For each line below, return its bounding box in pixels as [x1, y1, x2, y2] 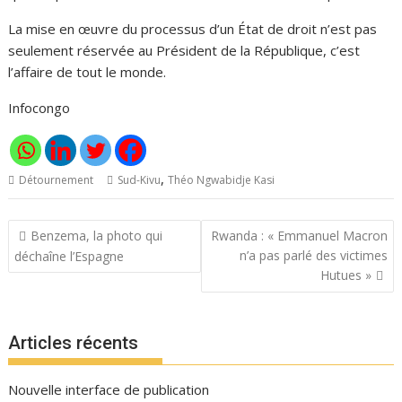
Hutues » [319, 266, 371, 284]
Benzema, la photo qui [31, 226, 163, 244]
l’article [7, 264, 80, 290]
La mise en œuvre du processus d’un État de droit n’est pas [8, 20, 378, 38]
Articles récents [8, 332, 139, 354]
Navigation [7, 217, 113, 243]
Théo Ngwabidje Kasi [168, 172, 275, 188]
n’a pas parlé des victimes [239, 246, 388, 264]
